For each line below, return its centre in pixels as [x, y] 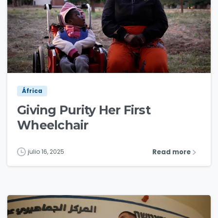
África [32, 91]
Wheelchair [53, 125]
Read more [172, 152]
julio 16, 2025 [46, 152]
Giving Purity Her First [84, 110]
